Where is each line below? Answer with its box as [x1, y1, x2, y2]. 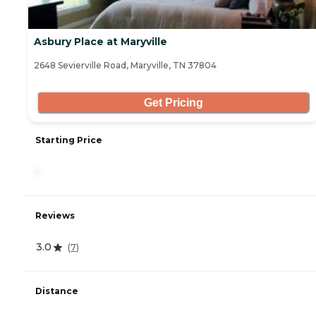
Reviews [35, 210, 75, 221]
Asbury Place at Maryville [34, 35, 167, 49]
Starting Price [35, 135, 102, 146]
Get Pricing [143, 96, 203, 109]
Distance [35, 286, 78, 297]
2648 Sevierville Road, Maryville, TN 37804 [34, 60, 217, 71]
